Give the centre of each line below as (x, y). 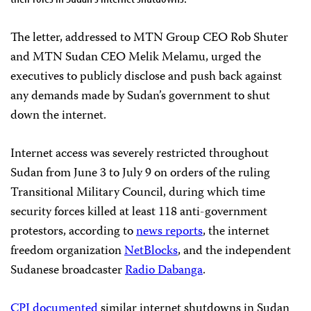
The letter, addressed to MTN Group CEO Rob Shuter (149, 38)
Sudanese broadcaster (68, 271)
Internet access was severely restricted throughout (140, 154)
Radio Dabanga (164, 271)
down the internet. (58, 116)
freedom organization (67, 251)
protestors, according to (73, 232)
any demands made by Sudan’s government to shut (140, 96)
